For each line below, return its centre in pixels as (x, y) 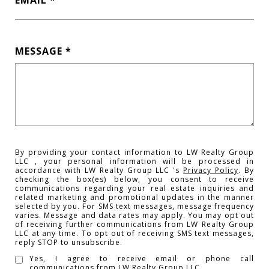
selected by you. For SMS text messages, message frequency (134, 206)
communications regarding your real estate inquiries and (134, 188)
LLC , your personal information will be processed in (134, 161)
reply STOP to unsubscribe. (69, 242)
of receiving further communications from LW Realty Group (134, 224)
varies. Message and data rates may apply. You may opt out (134, 215)
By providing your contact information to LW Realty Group (134, 152)
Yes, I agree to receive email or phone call (142, 258)
